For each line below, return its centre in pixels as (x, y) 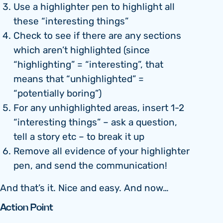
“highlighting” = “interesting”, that (88, 65)
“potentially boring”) (57, 94)
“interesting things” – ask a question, (95, 123)
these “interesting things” (71, 22)
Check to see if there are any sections (97, 36)
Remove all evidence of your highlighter (102, 152)
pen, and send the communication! (90, 166)
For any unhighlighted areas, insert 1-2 (99, 109)
